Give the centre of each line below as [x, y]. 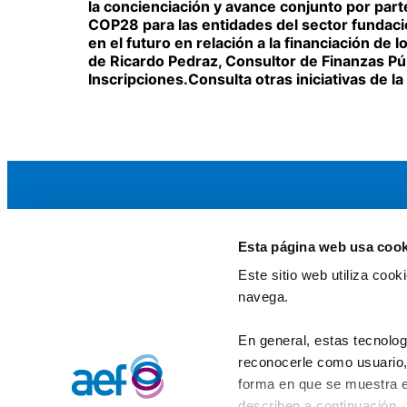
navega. [263, 297]
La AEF [179, 261]
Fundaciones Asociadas [268, 319]
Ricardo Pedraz [164, 61]
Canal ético [228, 341]
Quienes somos [240, 298]
